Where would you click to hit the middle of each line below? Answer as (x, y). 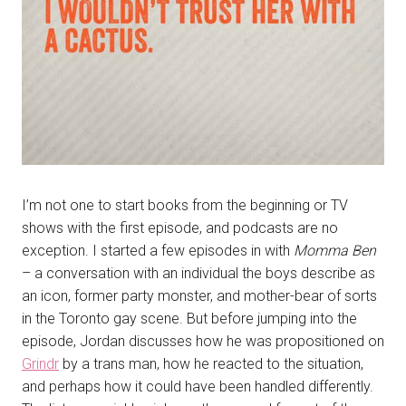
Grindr (40, 363)
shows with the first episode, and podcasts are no (180, 227)
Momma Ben (335, 250)
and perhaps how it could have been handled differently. (198, 386)
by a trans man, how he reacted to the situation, (211, 363)
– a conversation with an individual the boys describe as (198, 273)
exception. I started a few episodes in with (158, 250)
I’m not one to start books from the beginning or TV (185, 205)
